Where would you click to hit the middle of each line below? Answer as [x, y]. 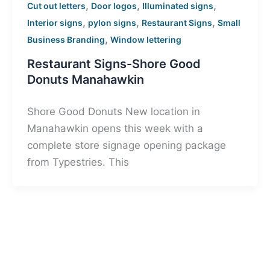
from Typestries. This [78, 162]
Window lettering [146, 40]
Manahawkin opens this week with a [115, 129]
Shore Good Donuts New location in [114, 112]
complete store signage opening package [127, 146]
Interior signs [55, 23]
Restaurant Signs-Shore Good [114, 64]
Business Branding [66, 40]
